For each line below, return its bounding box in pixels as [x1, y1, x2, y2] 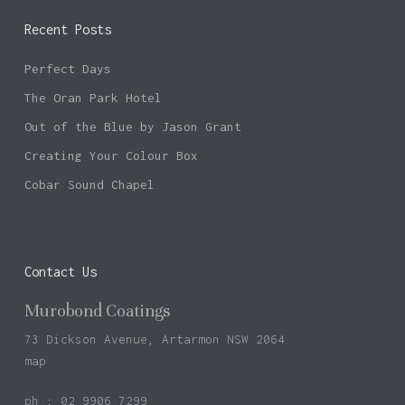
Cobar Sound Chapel [24, 177, 155, 192]
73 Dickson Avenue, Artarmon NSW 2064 [24, 332, 285, 346]
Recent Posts [24, 22, 111, 37]
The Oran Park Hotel [24, 90, 162, 105]
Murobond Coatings [24, 300, 170, 321]
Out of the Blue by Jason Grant [24, 119, 241, 134]
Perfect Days [24, 61, 111, 76]
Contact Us [24, 264, 97, 279]
